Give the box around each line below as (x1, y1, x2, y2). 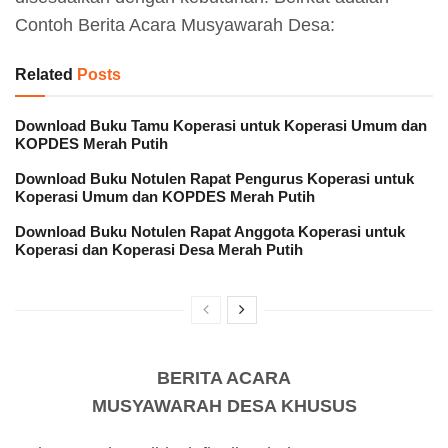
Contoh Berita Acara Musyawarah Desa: (15, 15, 335, 36)
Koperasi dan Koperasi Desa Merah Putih (15, 241, 303, 259)
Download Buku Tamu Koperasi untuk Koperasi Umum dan (15, 117, 427, 135)
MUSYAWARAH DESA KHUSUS (91, 396, 357, 417)
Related (15, 66, 73, 84)
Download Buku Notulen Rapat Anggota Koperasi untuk (15, 223, 405, 241)
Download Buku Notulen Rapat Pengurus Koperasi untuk (15, 170, 414, 188)
